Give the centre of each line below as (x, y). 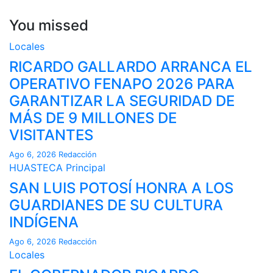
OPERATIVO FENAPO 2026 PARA (122, 83)
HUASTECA (37, 167)
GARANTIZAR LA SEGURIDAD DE (122, 101)
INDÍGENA (44, 222)
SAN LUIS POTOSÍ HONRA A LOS (121, 188)
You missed (49, 25)
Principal (86, 167)
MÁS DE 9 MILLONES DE (93, 118)
